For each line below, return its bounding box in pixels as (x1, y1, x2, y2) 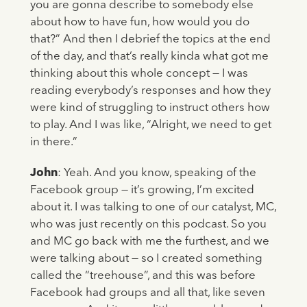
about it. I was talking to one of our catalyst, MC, (29, 201, 276, 214)
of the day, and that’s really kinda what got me (29, 51, 269, 63)
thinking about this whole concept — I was (29, 68, 248, 80)
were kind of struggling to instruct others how (29, 102, 270, 114)
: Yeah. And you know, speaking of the (57, 167, 256, 180)
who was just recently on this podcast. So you (29, 219, 267, 231)
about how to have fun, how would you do (29, 16, 249, 29)
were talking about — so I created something (29, 253, 262, 265)
